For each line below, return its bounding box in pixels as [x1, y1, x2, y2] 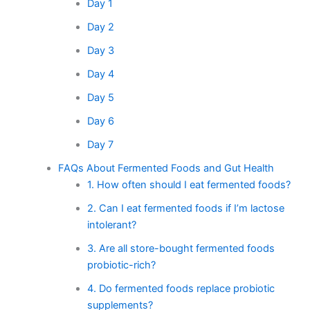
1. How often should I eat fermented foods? [86, 178, 291, 191]
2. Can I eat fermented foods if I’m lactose [86, 201, 284, 215]
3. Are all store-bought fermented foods [86, 241, 275, 255]
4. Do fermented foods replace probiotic [86, 282, 275, 295]
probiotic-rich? [86, 258, 156, 271]
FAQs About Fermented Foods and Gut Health [57, 161, 274, 174]
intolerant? [86, 218, 136, 231]
